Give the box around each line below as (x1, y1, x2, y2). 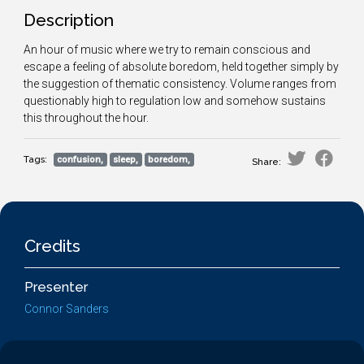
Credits (24, 236, 80, 256)
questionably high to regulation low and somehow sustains (24, 94, 326, 107)
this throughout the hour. (24, 111, 149, 124)
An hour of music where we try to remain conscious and (24, 43, 310, 56)
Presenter (24, 279, 88, 295)
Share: (252, 156, 281, 167)
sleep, (113, 154, 139, 165)
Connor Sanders (24, 302, 109, 315)
